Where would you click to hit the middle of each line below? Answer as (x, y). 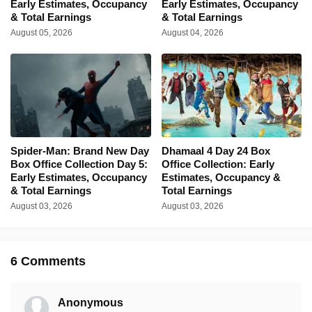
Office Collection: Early (218, 164)
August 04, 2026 (192, 33)
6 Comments (48, 262)
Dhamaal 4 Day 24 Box (216, 151)
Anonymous (91, 303)
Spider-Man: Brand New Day (80, 151)
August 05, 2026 (41, 33)
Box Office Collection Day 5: (79, 164)
